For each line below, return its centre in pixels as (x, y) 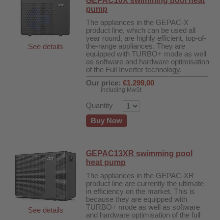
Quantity (99, 105)
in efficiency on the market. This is (140, 192)
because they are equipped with (137, 199)
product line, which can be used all (141, 30)
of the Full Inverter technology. (134, 70)
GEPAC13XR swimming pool (139, 153)
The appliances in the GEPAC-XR (140, 176)
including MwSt (121, 90)
